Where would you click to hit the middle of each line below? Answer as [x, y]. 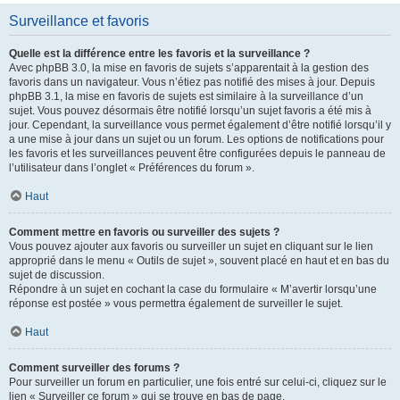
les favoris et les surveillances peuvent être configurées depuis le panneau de [197, 154]
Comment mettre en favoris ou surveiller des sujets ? [144, 232]
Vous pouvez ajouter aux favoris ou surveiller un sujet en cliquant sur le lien [191, 246]
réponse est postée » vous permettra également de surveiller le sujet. [176, 304]
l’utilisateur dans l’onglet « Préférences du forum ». [132, 168]
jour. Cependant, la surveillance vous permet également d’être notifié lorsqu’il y [200, 125]
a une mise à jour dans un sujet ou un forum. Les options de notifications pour [196, 139]
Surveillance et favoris [79, 21]
